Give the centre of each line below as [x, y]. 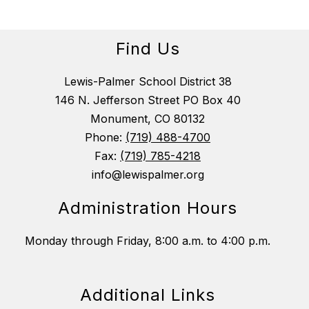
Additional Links [148, 295]
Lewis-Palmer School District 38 [148, 82]
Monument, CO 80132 [148, 119]
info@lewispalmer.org [148, 175]
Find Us [148, 49]
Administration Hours [148, 208]
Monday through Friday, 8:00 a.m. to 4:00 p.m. [148, 241]
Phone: [105, 138]
